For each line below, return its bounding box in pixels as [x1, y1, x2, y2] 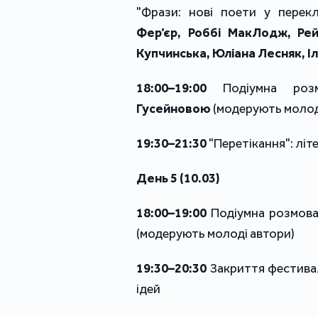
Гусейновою [136, 101, 211, 117]
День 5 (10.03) [136, 170, 220, 187]
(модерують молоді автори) [136, 226, 295, 242]
